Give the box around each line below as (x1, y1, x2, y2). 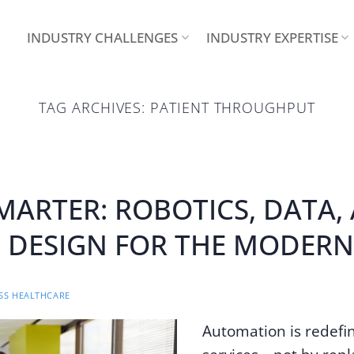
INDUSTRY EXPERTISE (205, 28, 338, 47)
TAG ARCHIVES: (39, 97, 151, 117)
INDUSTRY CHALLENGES (27, 28, 179, 47)
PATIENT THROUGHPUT (150, 97, 315, 117)
